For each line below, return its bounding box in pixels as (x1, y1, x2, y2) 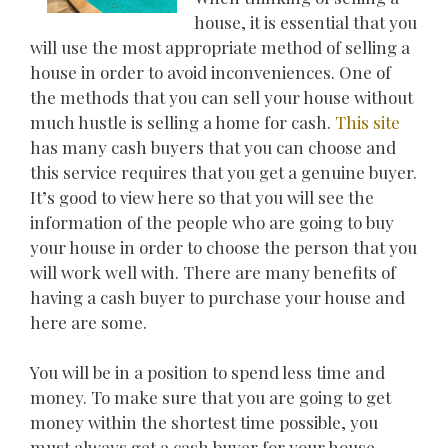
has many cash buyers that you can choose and (30, 135, 396, 158)
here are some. (30, 310, 147, 333)
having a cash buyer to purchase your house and (30, 285, 405, 308)
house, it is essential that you (194, 10, 417, 33)
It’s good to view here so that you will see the (30, 185, 374, 208)
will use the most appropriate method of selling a (30, 35, 410, 58)
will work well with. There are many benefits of (30, 260, 396, 283)
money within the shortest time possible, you (30, 411, 378, 434)
